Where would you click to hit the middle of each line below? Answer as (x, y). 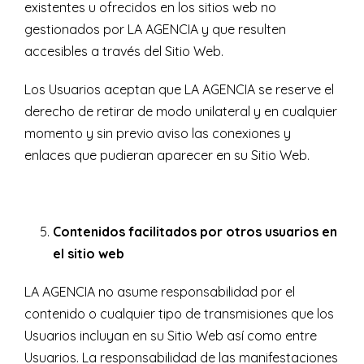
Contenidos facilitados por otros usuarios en (195, 232)
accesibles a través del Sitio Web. (124, 52)
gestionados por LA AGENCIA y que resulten (155, 30)
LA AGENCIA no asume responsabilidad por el (160, 292)
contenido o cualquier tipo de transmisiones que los (179, 314)
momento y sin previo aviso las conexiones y (158, 134)
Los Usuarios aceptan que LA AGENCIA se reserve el (179, 90)
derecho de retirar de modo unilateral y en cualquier (181, 112)
